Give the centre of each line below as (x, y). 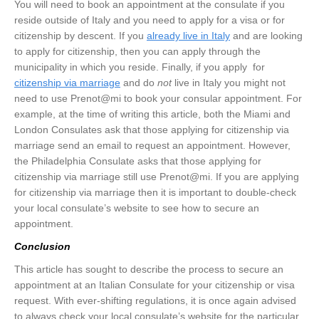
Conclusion (42, 247)
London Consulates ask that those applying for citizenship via (152, 130)
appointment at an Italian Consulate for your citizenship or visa (155, 285)
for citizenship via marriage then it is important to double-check (155, 193)
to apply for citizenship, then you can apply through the (137, 52)
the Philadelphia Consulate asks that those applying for (138, 161)
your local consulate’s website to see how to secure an (137, 208)
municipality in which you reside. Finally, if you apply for (140, 67)
